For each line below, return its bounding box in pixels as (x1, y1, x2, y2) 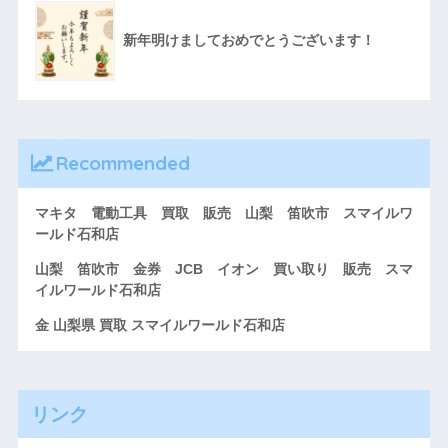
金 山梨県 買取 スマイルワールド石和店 (34, 317, 285, 334)
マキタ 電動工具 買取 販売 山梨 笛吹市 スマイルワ (34, 205, 413, 222)
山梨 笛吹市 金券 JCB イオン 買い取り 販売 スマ (34, 261, 413, 278)
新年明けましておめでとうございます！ (122, 31, 375, 48)
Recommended (55, 151, 190, 176)
